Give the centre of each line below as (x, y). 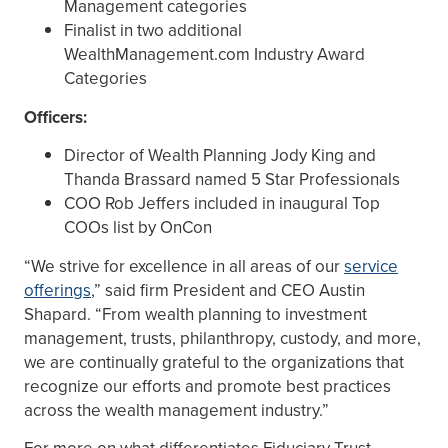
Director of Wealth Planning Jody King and (220, 155)
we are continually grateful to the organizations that (214, 361)
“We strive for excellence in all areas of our (184, 265)
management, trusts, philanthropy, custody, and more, (222, 337)
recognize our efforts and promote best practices (207, 385)
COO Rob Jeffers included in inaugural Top (222, 203)
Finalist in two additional (153, 30)
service (371, 265)
